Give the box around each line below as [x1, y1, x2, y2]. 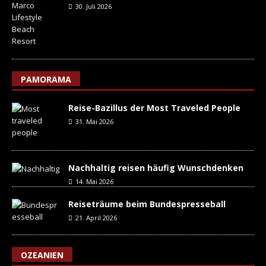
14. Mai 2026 [75, 176, 113, 186]
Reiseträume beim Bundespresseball [68, 198, 226, 210]
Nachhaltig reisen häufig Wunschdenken [68, 161, 243, 173]
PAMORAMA [21, 73, 71, 85]
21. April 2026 [75, 213, 117, 222]
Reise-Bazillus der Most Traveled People [68, 102, 240, 113]
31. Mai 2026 [75, 116, 113, 126]
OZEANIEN [21, 249, 64, 261]
